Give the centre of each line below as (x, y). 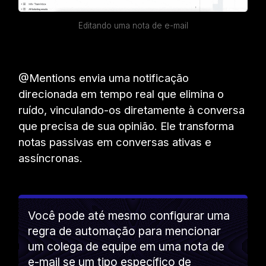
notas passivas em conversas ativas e (115, 142)
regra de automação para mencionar (125, 231)
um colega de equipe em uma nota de (126, 246)
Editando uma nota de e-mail (133, 25)
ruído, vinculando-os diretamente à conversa (132, 110)
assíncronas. (51, 158)
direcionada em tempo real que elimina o (121, 94)
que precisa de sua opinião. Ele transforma (126, 126)
